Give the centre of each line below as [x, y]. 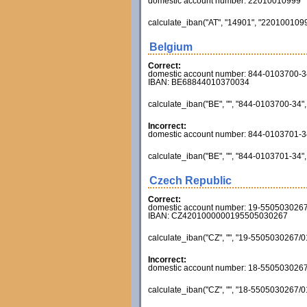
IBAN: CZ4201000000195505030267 [218, 216]
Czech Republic [190, 181]
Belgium [171, 47]
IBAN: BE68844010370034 [198, 82]
